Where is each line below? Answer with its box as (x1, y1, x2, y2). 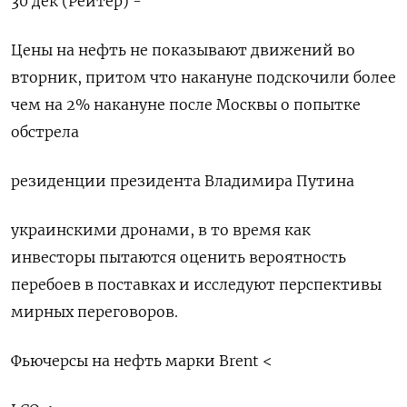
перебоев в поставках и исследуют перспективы (11, 275, 382, 294)
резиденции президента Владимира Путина (11, 172, 354, 191)
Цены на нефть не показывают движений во (11, 41, 355, 60)
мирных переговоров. (11, 303, 178, 322)
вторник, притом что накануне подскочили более (11, 68, 396, 87)
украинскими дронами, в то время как (11, 221, 311, 240)
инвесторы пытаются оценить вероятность (11, 248, 346, 267)
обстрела (11, 123, 79, 142)
